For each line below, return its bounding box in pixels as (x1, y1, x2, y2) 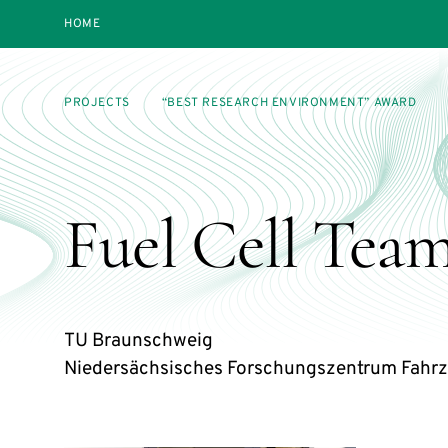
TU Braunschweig (64, 329, 213, 354)
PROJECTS (64, 95, 130, 111)
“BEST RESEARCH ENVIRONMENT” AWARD (161, 95, 417, 111)
